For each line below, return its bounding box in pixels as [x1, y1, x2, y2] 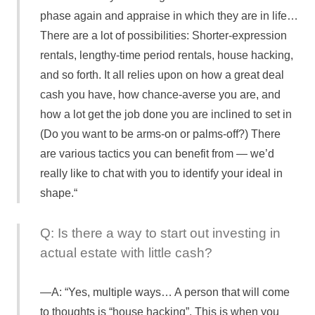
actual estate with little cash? [39, 245, 212, 260]
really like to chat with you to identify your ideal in [39, 167, 283, 180]
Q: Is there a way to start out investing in [39, 225, 281, 240]
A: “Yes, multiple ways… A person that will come [51, 286, 290, 299]
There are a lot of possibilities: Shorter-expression [39, 30, 287, 42]
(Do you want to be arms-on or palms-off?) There [39, 128, 281, 141]
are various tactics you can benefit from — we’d [39, 148, 274, 160]
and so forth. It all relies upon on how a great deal [39, 69, 284, 82]
